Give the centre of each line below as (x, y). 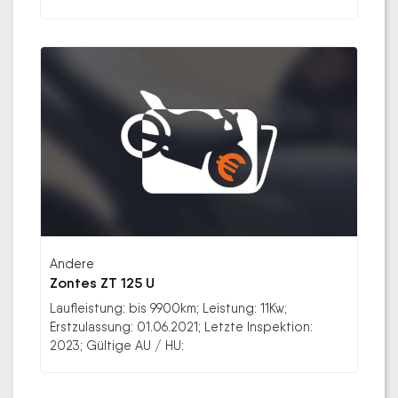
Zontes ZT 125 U (102, 283)
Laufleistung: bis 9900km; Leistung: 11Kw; (168, 308)
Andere (72, 264)
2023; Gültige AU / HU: (117, 346)
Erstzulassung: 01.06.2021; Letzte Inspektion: (181, 327)
